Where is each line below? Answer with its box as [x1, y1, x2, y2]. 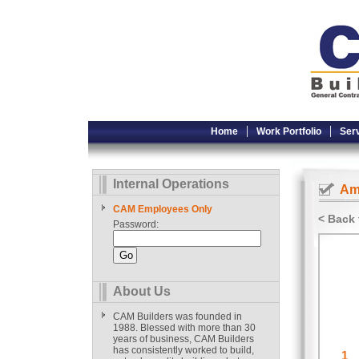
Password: [113, 219, 159, 230]
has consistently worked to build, [113, 345, 254, 356]
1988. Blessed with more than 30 [113, 322, 256, 333]
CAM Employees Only [113, 204, 212, 215]
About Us [113, 284, 171, 298]
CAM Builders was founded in [113, 311, 242, 322]
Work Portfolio [256, 126, 321, 137]
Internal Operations [113, 177, 229, 191]
